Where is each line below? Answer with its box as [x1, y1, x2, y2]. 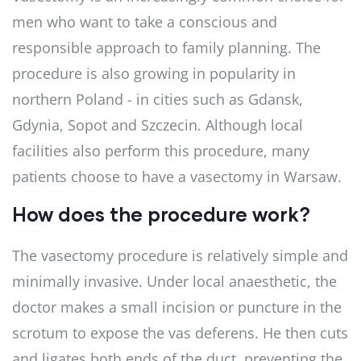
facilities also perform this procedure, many [12, 140, 309, 160]
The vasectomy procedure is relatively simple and [12, 245, 348, 265]
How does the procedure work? [12, 201, 310, 226]
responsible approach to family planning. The [12, 37, 321, 57]
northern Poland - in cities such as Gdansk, [12, 89, 303, 109]
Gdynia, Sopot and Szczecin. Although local [12, 114, 303, 135]
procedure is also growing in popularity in [12, 63, 296, 83]
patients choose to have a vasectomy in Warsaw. [12, 166, 342, 186]
